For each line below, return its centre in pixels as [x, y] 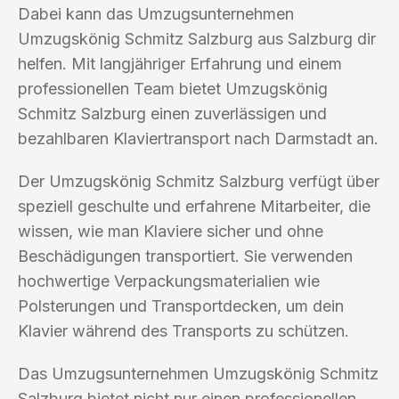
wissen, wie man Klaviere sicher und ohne [171, 231]
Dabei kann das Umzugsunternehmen [156, 13]
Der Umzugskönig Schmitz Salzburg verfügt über [199, 181]
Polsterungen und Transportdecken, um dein [181, 305]
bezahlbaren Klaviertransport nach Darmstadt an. [198, 138]
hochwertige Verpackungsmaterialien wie [169, 281]
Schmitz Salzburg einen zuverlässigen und [172, 113]
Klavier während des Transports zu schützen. [183, 330]
